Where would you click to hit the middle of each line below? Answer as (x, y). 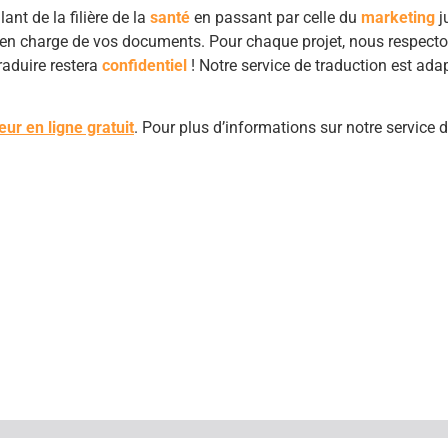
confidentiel (144, 66)
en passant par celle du (275, 18)
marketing (398, 18)
